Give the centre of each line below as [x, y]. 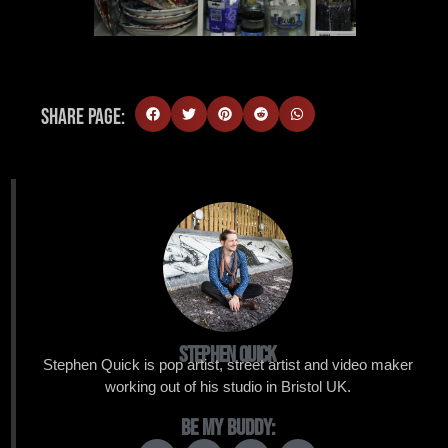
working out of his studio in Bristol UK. [227, 386]
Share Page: [83, 117]
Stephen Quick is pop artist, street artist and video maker [227, 364]
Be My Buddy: [227, 428]
